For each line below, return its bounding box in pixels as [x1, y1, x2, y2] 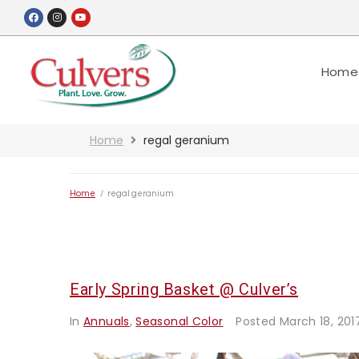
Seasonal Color [135, 313, 224, 329]
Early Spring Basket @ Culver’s [70, 279, 298, 299]
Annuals [83, 313, 130, 329]
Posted [236, 313, 280, 329]
